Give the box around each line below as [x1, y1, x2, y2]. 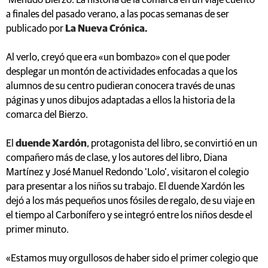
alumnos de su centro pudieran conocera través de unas [6, 81, 235, 92]
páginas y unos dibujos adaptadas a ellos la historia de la [6, 95, 235, 106]
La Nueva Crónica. [65, 23, 147, 34]
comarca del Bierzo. [6, 109, 88, 120]
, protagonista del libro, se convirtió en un [87, 138, 257, 149]
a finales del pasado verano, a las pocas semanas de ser [6, 9, 229, 20]
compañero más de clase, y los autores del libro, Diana [6, 153, 227, 163]
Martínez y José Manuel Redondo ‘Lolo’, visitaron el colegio [6, 167, 249, 178]
